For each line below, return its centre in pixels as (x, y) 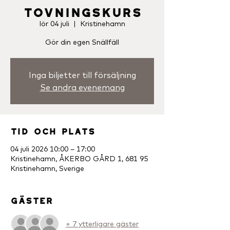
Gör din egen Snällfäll (82, 42)
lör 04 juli (54, 24)
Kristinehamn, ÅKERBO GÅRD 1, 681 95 (79, 159)
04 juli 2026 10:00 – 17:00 (53, 149)
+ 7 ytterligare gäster (102, 224)
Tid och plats (53, 129)
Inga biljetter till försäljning (82, 75)
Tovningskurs (82, 10)
